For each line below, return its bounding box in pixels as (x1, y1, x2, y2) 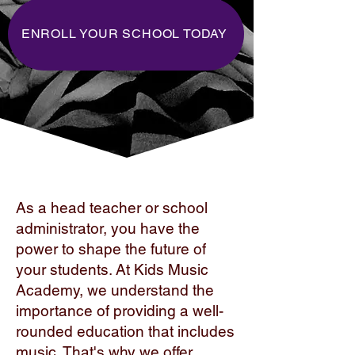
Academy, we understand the (16, 281, 214, 300)
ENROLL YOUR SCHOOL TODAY (21, 26, 228, 42)
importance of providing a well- (16, 302, 223, 320)
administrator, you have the (16, 219, 200, 238)
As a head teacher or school (16, 199, 208, 217)
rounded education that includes (16, 323, 235, 341)
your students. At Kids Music (16, 261, 208, 279)
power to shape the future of (16, 240, 206, 258)
